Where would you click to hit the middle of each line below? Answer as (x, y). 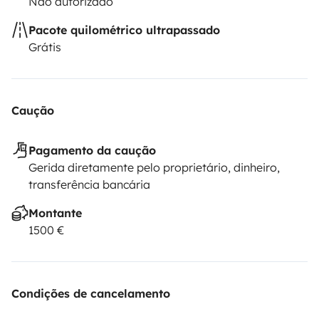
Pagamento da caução (92, 150)
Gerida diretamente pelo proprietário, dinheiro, (154, 167)
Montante (55, 213)
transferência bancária (89, 184)
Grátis (45, 47)
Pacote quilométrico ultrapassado (124, 30)
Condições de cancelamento (91, 293)
